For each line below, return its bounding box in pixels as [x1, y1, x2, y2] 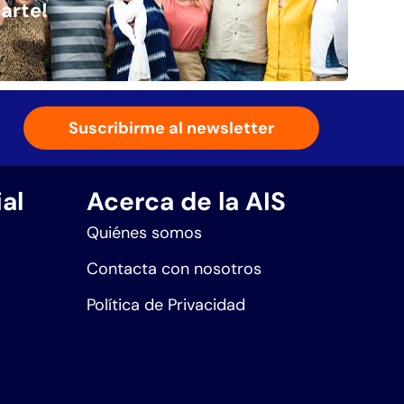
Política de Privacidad [87, 294, 245, 317]
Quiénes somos [87, 222, 202, 244]
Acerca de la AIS [87, 185, 286, 219]
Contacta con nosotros [87, 258, 262, 280]
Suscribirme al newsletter [68, 116, 274, 139]
